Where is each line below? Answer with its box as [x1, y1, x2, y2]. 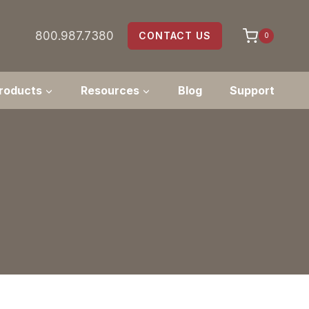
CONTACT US [138, 30, 211, 42]
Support [230, 83, 275, 97]
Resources [81, 83, 139, 97]
